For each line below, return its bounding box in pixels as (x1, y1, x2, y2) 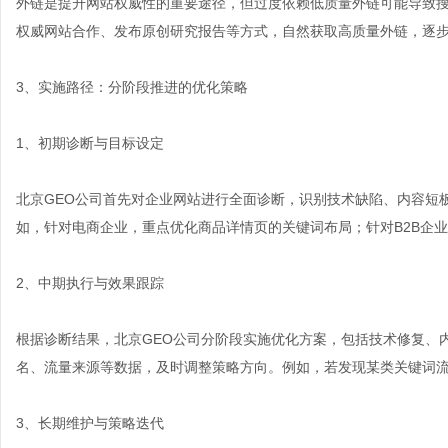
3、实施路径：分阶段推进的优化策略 (16, 79, 248, 95)
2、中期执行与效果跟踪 (16, 275, 164, 291)
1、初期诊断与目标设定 (16, 135, 164, 151)
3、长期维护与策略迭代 (16, 415, 164, 431)
